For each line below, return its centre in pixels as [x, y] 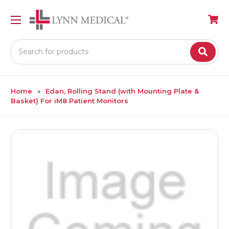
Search [23, 44]
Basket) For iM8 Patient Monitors [70, 100]
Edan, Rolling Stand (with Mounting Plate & [122, 91]
